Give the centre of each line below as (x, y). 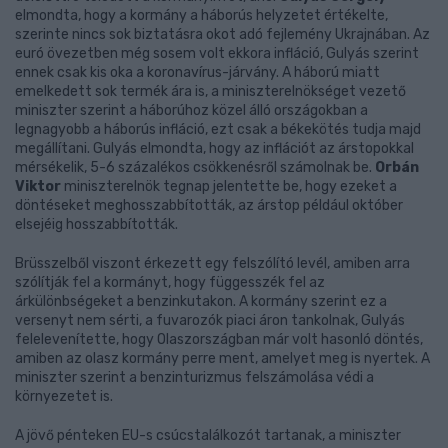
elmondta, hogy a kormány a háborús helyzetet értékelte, (201, 15)
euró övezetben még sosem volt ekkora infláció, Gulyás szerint (217, 53)
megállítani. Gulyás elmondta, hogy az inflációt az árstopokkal (214, 148)
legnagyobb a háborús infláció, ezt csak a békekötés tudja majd (218, 129)
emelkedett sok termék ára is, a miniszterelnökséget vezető (210, 91)
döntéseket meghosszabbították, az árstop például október (209, 205)
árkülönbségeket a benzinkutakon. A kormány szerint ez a (201, 301)
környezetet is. (64, 396)
